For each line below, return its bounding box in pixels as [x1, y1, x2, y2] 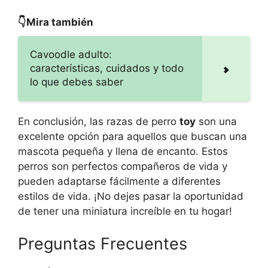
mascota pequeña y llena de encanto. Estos [18, 145, 228, 158]
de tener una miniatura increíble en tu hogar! [18, 205, 232, 218]
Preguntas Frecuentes [18, 233, 187, 254]
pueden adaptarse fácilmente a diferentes [18, 175, 221, 188]
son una [196, 115, 237, 128]
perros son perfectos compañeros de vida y [18, 160, 227, 173]
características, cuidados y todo [30, 62, 184, 75]
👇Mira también [18, 16, 93, 29]
